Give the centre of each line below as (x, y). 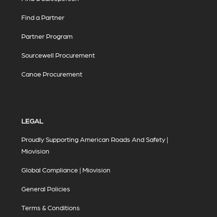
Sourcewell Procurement (58, 55)
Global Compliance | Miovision (66, 170)
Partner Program (47, 36)
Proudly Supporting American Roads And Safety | (95, 139)
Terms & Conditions (51, 208)
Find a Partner (43, 17)
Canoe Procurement (52, 74)
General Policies (46, 189)
